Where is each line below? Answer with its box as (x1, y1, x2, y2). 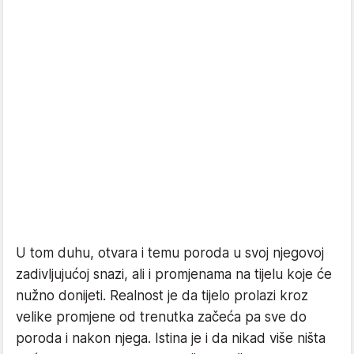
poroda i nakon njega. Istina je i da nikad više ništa (16, 330, 326, 346)
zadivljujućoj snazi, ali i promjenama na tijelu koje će (16, 265, 332, 282)
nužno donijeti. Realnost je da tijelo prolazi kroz (16, 287, 308, 303)
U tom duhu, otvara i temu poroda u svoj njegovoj (16, 244, 324, 261)
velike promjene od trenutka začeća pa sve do (16, 308, 307, 325)
